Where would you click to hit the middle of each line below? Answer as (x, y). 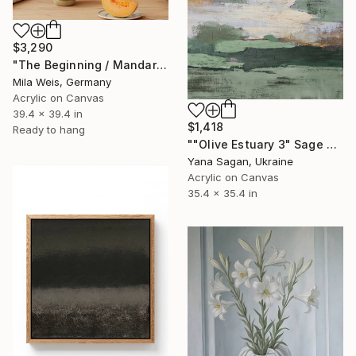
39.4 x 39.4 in (48, 113)
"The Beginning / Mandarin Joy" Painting (161, 64)
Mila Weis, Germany (62, 81)
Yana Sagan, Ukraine (240, 161)
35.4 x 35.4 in (222, 193)
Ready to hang (49, 129)
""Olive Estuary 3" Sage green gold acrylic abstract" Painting (331, 144)
